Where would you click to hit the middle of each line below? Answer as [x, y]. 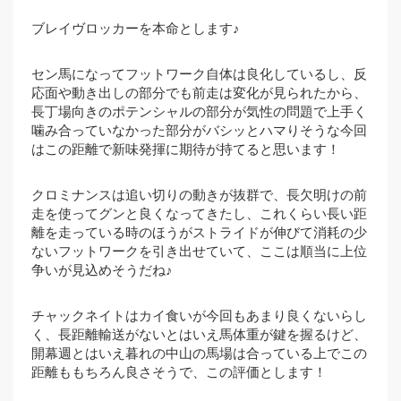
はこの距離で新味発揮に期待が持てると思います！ [186, 149]
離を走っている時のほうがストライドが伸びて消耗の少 [199, 232]
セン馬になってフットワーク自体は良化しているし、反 [199, 74]
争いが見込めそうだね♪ [102, 270]
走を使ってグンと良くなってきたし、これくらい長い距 [199, 213]
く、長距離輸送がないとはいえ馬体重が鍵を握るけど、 [199, 334]
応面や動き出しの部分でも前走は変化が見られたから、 [199, 93]
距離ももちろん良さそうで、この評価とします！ [179, 372]
